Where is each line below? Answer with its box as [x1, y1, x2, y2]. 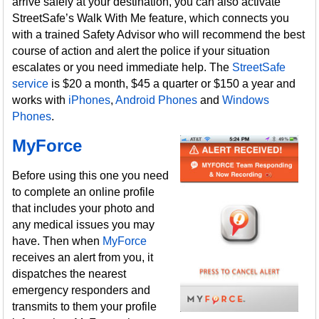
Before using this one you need [12, 169, 169, 182]
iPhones [68, 94, 111, 106]
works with [12, 94, 69, 106]
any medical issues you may [12, 219, 155, 231]
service [12, 78, 49, 90]
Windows [222, 94, 270, 106]
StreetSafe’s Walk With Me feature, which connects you [12, 12, 290, 24]
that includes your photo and [12, 202, 155, 214]
